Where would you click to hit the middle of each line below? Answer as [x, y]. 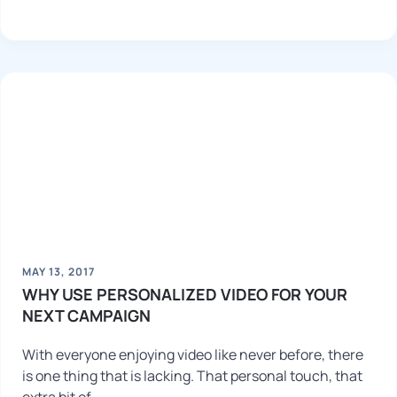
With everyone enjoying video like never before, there [193, 354]
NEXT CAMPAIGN [86, 315]
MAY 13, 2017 [58, 272]
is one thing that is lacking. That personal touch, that [192, 376]
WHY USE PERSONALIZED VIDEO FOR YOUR [185, 294]
